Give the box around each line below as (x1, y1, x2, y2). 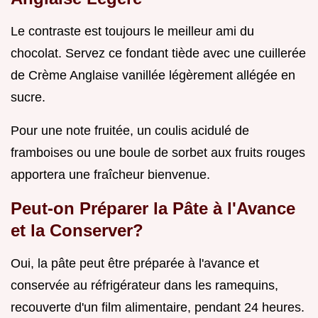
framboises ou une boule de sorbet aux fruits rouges (11, 145, 305, 160)
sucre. (11, 89, 45, 104)
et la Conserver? (11, 220, 143, 240)
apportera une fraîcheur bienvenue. (11, 167, 210, 182)
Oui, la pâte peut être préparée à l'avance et (11, 256, 259, 270)
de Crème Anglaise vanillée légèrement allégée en (11, 67, 295, 82)
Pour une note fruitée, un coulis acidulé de (11, 123, 249, 138)
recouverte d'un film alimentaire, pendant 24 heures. (11, 300, 305, 314)
